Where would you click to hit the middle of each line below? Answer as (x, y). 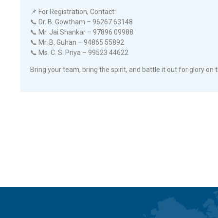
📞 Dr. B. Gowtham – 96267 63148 (82, 22)
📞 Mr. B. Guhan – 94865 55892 (77, 43)
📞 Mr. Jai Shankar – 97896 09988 (82, 32)
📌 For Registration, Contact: (73, 12)
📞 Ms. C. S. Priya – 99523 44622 (79, 53)
